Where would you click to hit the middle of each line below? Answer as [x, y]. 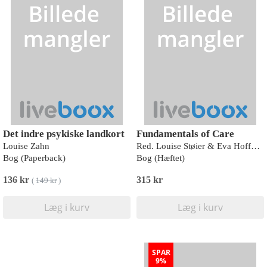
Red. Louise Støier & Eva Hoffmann [255, 146]
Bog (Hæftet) [161, 158]
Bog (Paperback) [34, 158]
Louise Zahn [26, 146]
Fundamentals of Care [185, 134]
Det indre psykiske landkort [64, 134]
